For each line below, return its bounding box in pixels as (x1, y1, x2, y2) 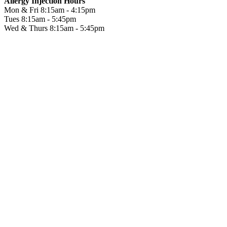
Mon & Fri (4, 6, 41, 15)
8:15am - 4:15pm (41, 6, 95, 15)
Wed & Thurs (4, 24, 50, 33)
